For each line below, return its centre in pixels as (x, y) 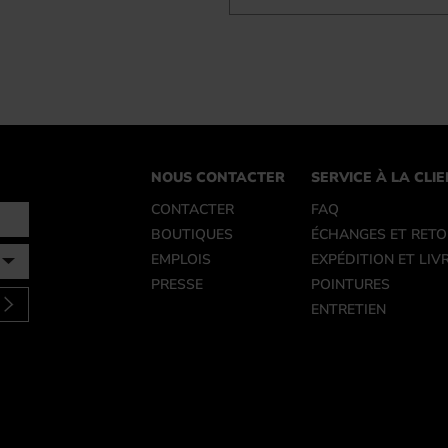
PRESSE (177, 284)
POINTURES (350, 284)
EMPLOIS (181, 259)
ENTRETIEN (348, 309)
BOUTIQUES (192, 234)
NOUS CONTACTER (218, 177)
